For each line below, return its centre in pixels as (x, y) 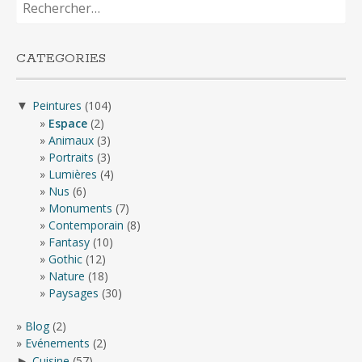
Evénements (57, 343)
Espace (68, 123)
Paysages (74, 293)
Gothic (65, 259)
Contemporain (86, 225)
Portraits (71, 157)
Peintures (57, 105)
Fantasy (69, 242)
